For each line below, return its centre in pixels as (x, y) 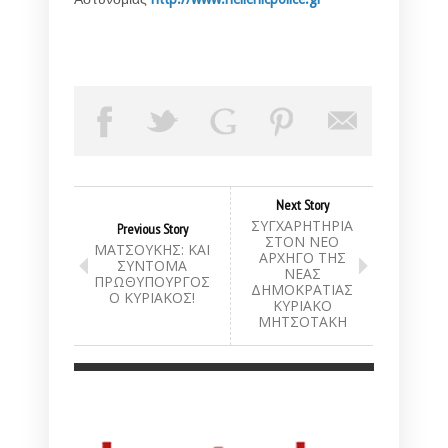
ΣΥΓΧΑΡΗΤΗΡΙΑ (302, 226)
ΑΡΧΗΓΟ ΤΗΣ (302, 258)
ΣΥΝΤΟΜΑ (152, 266)
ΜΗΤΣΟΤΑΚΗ (302, 322)
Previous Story (152, 229)
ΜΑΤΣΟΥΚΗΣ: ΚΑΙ (152, 250)
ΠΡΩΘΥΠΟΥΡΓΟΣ (152, 282)
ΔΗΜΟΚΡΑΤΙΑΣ (302, 290)
